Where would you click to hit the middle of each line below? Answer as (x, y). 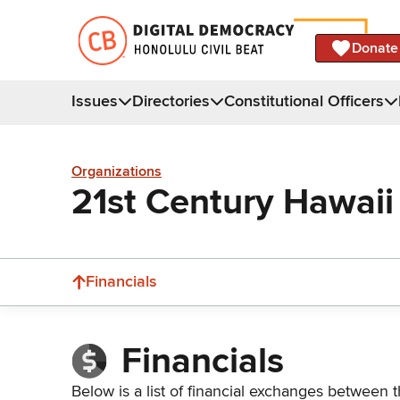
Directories (171, 100)
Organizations (117, 172)
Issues (95, 100)
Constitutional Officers (304, 100)
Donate (375, 48)
